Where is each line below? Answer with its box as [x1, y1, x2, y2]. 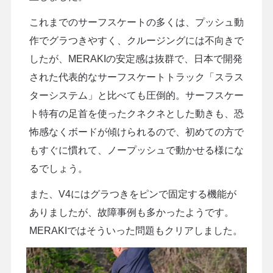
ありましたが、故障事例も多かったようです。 [29, 207, 234, 218]
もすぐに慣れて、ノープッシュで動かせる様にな [29, 144, 244, 155]
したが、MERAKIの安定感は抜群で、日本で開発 [29, 53, 243, 64]
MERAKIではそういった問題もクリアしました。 [29, 225, 243, 236]
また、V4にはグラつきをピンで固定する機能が [29, 188, 236, 199]
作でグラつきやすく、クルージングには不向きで [29, 35, 244, 46]
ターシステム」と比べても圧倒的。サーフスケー [29, 90, 244, 101]
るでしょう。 [29, 163, 88, 174]
